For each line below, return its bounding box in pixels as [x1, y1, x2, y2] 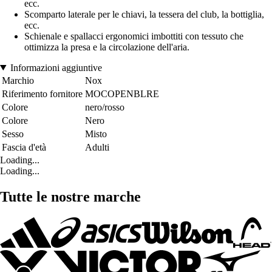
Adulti [85, 141, 109, 152]
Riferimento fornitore [2, 88, 83, 99]
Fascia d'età [2, 141, 46, 152]
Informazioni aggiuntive [10, 62, 102, 73]
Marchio [2, 75, 34, 86]
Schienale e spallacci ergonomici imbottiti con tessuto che [24, 30, 243, 41]
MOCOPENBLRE [85, 88, 159, 99]
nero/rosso [85, 101, 124, 112]
